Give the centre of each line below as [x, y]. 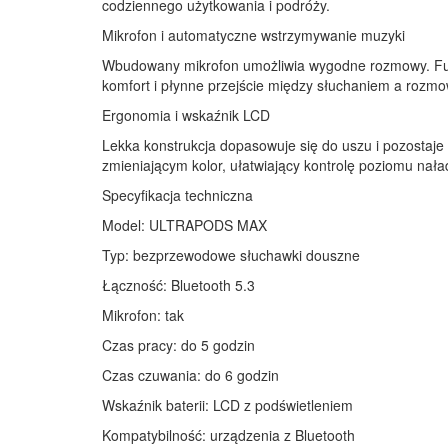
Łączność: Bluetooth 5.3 [178, 284]
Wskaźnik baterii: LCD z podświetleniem [227, 404]
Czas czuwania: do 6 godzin [190, 374]
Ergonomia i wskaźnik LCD [186, 114]
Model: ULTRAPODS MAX [184, 224]
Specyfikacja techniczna [177, 194]
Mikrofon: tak [143, 314]
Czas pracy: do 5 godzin [178, 344]
